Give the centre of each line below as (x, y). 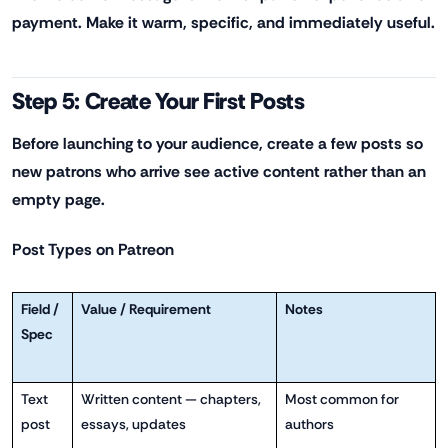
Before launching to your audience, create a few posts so (217, 143)
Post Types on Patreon (93, 249)
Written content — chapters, (170, 398)
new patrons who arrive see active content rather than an (219, 171)
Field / (39, 308)
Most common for (341, 398)
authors (309, 423)
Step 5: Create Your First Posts (158, 101)
